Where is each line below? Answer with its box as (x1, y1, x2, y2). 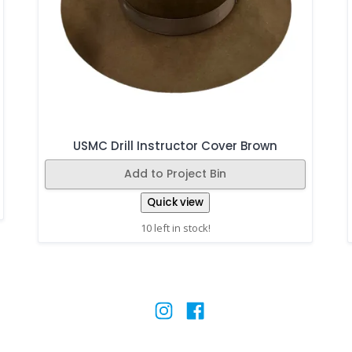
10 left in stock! (140, 220, 211, 235)
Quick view (147, 194, 204, 210)
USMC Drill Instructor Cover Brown (73, 137, 278, 155)
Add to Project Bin (124, 165, 227, 181)
